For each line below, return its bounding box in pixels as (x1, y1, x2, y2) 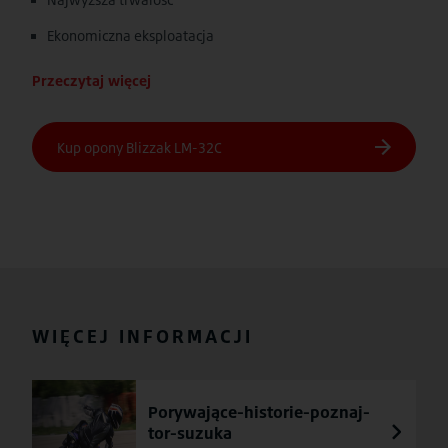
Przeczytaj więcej (32, 72, 151, 89)
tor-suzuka (148, 423, 232, 443)
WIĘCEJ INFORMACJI (32, 325, 253, 347)
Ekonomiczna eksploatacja (47, 27, 214, 44)
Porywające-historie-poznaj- (148, 402, 370, 422)
